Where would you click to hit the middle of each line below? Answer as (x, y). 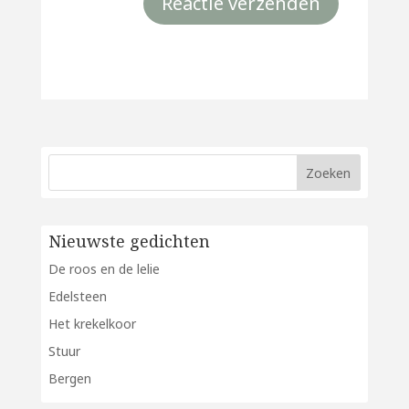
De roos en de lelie (104, 269)
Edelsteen (77, 297)
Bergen (69, 379)
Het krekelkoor (92, 324)
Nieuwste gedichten (129, 241)
